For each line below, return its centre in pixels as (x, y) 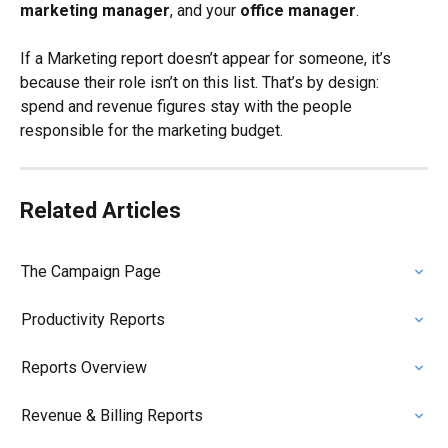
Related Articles (100, 211)
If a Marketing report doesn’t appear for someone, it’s (207, 59)
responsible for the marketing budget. (151, 131)
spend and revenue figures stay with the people (188, 107)
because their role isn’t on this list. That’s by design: (201, 83)
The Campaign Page (91, 272)
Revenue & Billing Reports (112, 416)
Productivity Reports (93, 320)
